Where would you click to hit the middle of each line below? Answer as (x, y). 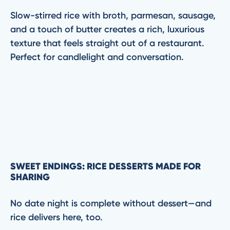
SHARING (31, 177)
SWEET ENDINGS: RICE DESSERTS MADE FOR (106, 166)
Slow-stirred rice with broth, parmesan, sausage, (113, 15)
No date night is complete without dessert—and (111, 203)
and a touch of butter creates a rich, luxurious (107, 29)
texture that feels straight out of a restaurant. (107, 43)
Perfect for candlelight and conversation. (98, 57)
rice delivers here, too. (59, 217)
